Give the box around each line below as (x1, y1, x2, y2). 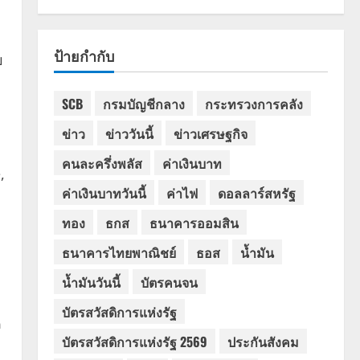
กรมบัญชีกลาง (102, 93, 185, 113)
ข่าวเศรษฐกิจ (173, 123, 247, 143)
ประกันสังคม (227, 331, 299, 351)
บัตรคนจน (140, 272, 198, 292)
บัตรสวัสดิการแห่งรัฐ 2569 (61, 331, 207, 351)
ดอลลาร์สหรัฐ (217, 182, 296, 202)
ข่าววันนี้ (104, 123, 153, 143)
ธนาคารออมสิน (149, 212, 239, 232)
